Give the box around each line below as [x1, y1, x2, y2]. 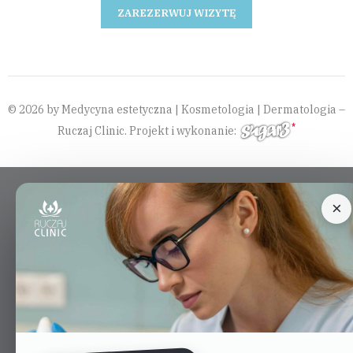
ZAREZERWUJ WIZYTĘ [117, 6, 236, 20]
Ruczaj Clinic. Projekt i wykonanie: [58, 123, 239, 138]
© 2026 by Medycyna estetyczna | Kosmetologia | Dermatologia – [8, 102, 345, 117]
